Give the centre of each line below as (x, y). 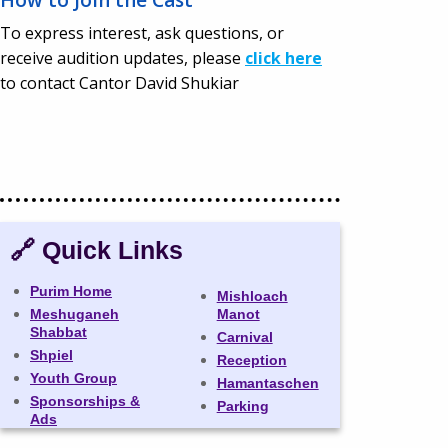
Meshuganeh (74, 313)
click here (283, 57)
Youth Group (73, 377)
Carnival (244, 336)
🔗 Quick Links (96, 249)
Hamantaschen (267, 382)
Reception (251, 359)
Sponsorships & (85, 400)
